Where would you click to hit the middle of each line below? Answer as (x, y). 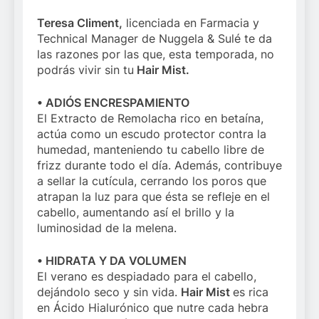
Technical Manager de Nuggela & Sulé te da (155, 39)
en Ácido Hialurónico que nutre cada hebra (153, 308)
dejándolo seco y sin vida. (109, 292)
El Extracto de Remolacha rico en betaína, (150, 119)
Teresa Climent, (80, 23)
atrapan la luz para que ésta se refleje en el (153, 197)
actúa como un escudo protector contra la (152, 134)
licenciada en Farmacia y (191, 23)
